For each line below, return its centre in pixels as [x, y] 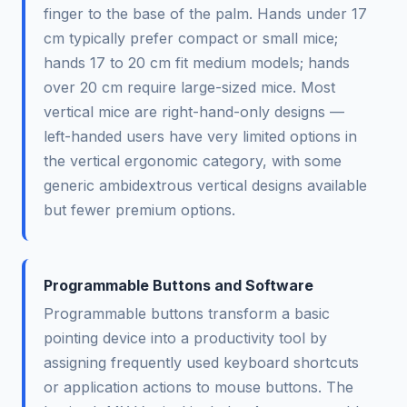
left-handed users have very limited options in [200, 136]
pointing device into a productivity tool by [185, 338]
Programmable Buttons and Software [179, 285]
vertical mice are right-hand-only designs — [194, 111]
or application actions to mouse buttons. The [199, 387]
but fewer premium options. [139, 209]
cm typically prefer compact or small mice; [191, 38]
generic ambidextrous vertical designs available [205, 185]
